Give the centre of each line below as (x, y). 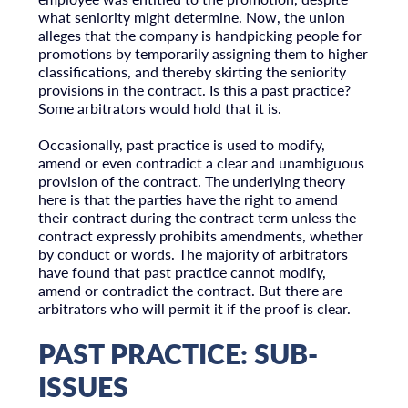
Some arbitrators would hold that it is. (159, 107)
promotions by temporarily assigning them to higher (203, 53)
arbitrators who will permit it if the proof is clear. (194, 309)
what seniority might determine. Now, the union (191, 16)
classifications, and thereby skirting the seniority (192, 71)
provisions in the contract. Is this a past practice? (194, 89)
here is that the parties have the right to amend (188, 199)
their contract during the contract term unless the (197, 218)
